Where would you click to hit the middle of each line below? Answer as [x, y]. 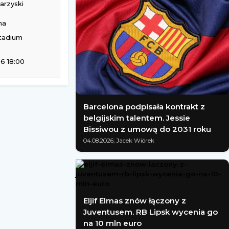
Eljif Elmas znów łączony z [135, 201]
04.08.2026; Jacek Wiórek [119, 141]
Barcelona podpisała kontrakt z [144, 107]
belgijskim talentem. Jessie [137, 118]
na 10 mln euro [112, 223]
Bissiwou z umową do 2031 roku [147, 129]
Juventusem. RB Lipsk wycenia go [151, 212]
